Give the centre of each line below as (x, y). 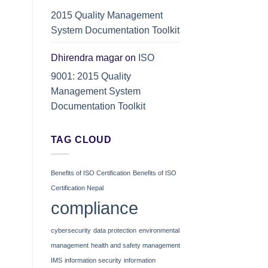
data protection (115, 231)
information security (93, 261)
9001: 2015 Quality (91, 76)
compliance (94, 208)
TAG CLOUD (81, 139)
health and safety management (135, 246)
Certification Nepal (77, 188)
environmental (159, 231)
